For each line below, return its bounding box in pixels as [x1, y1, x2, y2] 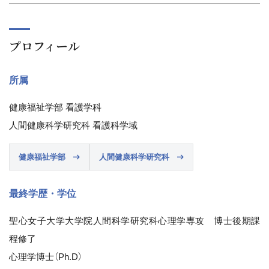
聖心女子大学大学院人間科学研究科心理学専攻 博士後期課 [9, 216, 260, 226]
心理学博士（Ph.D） [9, 252, 82, 262]
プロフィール [9, 37, 80, 55]
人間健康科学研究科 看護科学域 [9, 120, 138, 130]
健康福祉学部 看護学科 [9, 102, 101, 112]
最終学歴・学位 [9, 189, 76, 199]
